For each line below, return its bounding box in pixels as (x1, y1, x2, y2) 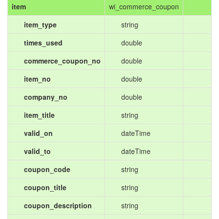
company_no (24, 92, 67, 102)
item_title (24, 110, 55, 120)
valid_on (24, 128, 53, 138)
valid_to (24, 146, 51, 156)
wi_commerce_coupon (109, 1, 179, 11)
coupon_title (24, 182, 66, 192)
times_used (24, 38, 63, 47)
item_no (24, 74, 51, 84)
